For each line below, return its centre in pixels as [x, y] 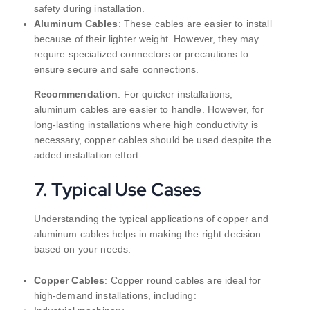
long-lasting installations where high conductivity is [146, 124]
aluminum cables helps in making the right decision [147, 234]
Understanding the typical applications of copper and [151, 219]
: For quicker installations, [175, 94]
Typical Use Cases [126, 190]
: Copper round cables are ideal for [183, 281]
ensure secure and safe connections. [116, 69]
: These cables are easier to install [195, 23]
